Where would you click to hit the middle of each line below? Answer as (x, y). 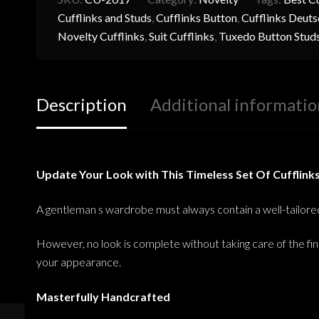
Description (81, 105)
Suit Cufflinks (181, 36)
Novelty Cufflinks (101, 36)
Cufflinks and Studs (104, 18)
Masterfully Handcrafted (103, 296)
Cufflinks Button (196, 18)
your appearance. (78, 262)
